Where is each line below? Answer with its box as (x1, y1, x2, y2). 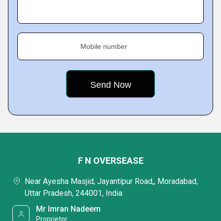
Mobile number (80, 42, 127, 50)
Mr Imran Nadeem (36, 204, 101, 214)
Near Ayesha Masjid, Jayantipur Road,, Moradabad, (25, 177, 198, 186)
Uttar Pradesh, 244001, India (25, 188, 122, 198)
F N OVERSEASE (77, 155, 144, 166)
